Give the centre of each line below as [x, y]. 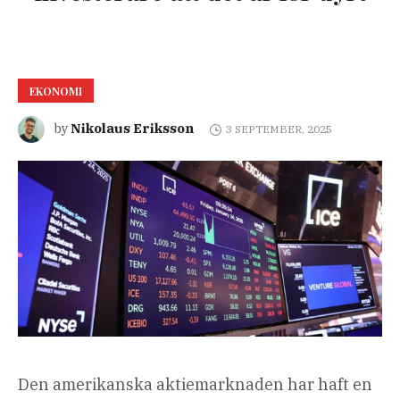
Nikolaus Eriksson [132, 128]
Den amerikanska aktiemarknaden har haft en [195, 385]
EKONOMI [56, 92]
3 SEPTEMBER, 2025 [279, 129]
